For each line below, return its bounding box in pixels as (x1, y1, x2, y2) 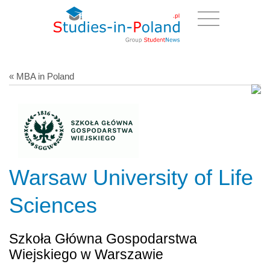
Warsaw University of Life (9, 165, 253, 190)
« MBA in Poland (9, 71, 74, 81)
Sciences (9, 192, 97, 218)
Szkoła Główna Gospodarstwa (9, 231, 197, 246)
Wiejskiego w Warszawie (9, 246, 163, 262)
